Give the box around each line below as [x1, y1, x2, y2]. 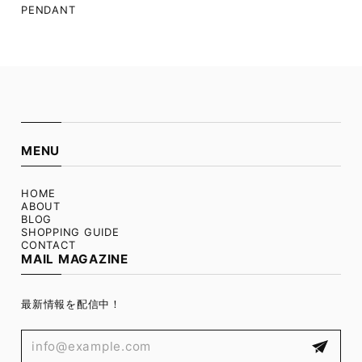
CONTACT [21, 238, 76, 251]
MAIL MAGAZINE [21, 250, 128, 267]
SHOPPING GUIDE [21, 225, 120, 238]
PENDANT [21, 2, 76, 16]
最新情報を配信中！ [21, 297, 121, 310]
